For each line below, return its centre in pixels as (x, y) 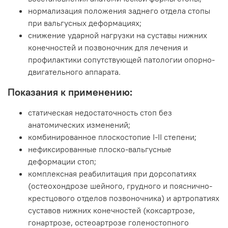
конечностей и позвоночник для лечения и (108, 48)
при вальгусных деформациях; (85, 23)
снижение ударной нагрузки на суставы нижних (118, 35)
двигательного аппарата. (74, 72)
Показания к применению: (70, 92)
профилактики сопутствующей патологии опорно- (121, 60)
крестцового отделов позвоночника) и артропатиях (124, 198)
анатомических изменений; (79, 125)
